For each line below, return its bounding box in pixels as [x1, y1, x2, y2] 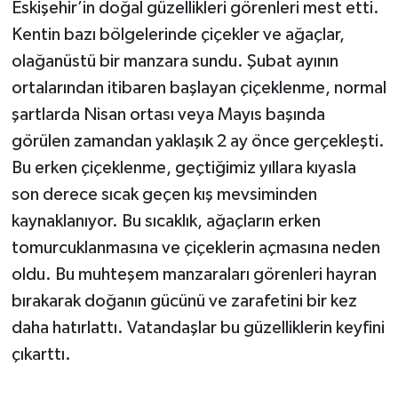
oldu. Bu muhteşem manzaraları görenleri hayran [11, 266, 377, 284]
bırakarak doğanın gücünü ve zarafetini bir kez [11, 292, 357, 311]
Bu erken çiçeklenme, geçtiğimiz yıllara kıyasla [11, 159, 356, 178]
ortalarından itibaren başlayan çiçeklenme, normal [11, 79, 386, 98]
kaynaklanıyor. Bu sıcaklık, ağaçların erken [11, 212, 321, 231]
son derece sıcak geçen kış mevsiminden [11, 186, 317, 204]
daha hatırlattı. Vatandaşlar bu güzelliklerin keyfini [11, 319, 385, 338]
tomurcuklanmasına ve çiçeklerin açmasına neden [11, 239, 380, 258]
